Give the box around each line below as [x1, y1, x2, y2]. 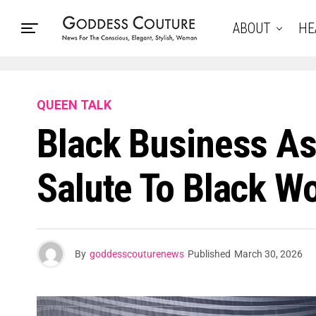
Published [188, 248, 231, 260]
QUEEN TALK [37, 97, 111, 112]
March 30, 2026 [234, 248, 303, 260]
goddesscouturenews [90, 248, 184, 260]
